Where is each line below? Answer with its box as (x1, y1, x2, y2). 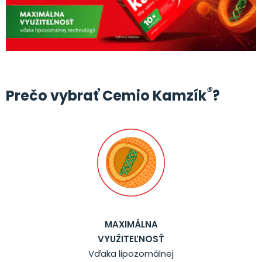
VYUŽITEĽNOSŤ (98, 233, 164, 246)
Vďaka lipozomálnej (88, 247, 174, 260)
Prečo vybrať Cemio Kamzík (6, 86, 206, 106)
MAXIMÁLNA (104, 218, 158, 231)
